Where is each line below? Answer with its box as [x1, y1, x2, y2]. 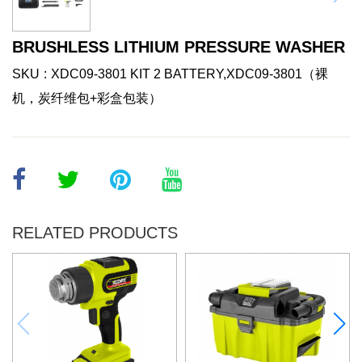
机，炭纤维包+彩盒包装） [12, 90, 162, 105]
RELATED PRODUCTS [12, 223, 178, 242]
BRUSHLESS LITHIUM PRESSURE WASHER [12, 37, 345, 56]
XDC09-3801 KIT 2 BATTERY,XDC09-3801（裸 [51, 66, 328, 81]
